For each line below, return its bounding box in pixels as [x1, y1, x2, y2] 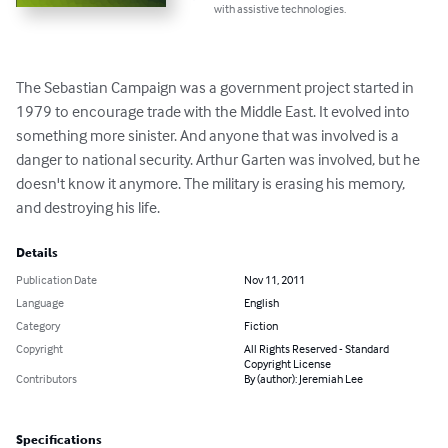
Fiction [244, 318, 278, 334]
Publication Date [16, 272, 97, 288]
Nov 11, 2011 [244, 272, 305, 288]
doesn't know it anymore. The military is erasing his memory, [16, 173, 408, 194]
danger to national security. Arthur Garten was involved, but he [16, 149, 423, 170]
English [244, 295, 279, 311]
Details [16, 246, 58, 261]
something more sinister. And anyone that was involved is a [16, 125, 402, 146]
